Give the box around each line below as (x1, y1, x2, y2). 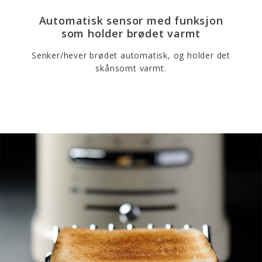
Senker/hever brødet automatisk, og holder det (32, 49, 230, 61)
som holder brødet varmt (61, 26, 201, 40)
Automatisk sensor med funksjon (39, 13, 223, 27)
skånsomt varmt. (95, 62, 167, 74)
